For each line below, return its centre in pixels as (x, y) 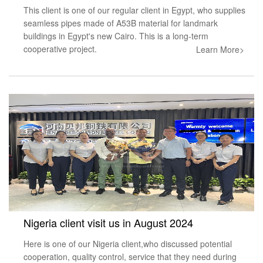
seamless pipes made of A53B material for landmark (121, 23)
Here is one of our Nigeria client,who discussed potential (128, 243)
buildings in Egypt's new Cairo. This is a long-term (116, 36)
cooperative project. (60, 48)
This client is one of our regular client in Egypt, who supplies (134, 10)
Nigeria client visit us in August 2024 (108, 222)
